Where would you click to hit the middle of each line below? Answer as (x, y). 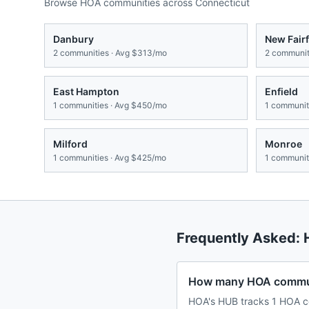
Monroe (283, 144)
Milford (70, 144)
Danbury (73, 39)
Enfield (281, 92)
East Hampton (86, 92)
